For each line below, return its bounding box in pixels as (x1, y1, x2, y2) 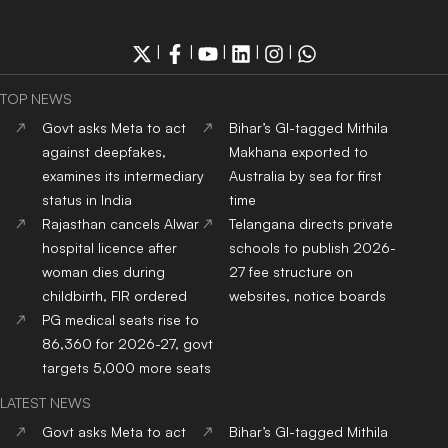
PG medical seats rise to (42, 311, 199, 329)
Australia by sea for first (229, 167, 383, 185)
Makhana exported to (229, 143, 369, 161)
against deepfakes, (42, 143, 166, 161)
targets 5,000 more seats (42, 359, 211, 377)
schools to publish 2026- (229, 239, 397, 257)
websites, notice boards (229, 287, 387, 305)
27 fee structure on (229, 263, 354, 281)
